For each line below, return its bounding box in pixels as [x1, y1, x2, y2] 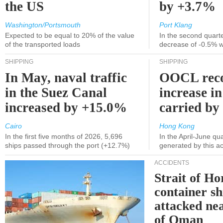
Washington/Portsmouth [5, 21, 81, 29]
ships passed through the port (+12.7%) [5, 141, 130, 149]
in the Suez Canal [5, 85, 108, 100]
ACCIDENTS [154, 159, 189, 166]
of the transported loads [5, 40, 80, 48]
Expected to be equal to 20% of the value [5, 31, 134, 39]
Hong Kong [159, 122, 195, 130]
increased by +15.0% [5, 100, 127, 115]
